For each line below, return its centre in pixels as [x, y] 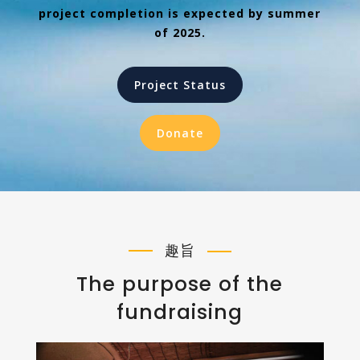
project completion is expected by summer [180, 13]
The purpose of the [180, 284]
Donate [180, 133]
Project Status [180, 85]
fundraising [180, 312]
